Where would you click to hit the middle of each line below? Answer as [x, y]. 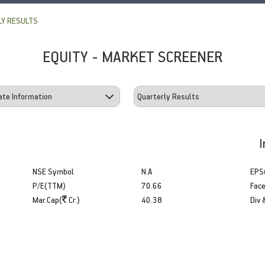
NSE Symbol [54, 171]
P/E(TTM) [49, 185]
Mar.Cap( [48, 199]
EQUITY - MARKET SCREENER [132, 56]
